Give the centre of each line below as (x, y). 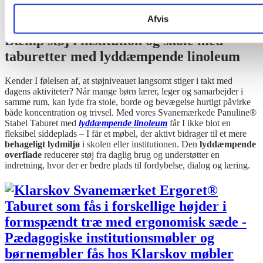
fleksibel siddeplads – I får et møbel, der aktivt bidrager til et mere (126, 134)
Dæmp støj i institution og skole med (114, 40)
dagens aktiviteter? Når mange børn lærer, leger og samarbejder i (124, 92)
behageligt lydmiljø (42, 144)
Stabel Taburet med (42, 123)
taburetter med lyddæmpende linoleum (122, 56)
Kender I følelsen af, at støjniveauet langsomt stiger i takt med (119, 81)
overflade (23, 155)
